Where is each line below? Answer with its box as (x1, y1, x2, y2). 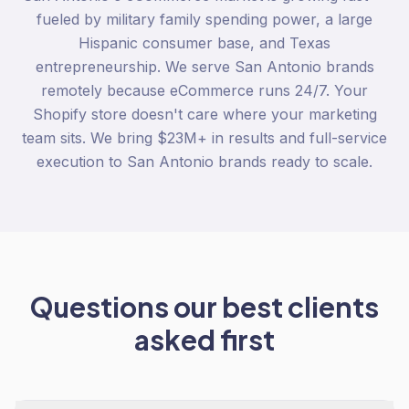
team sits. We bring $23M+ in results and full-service (22, 129, 387, 147)
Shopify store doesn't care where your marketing (32, 105, 377, 123)
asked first (134, 322, 275, 357)
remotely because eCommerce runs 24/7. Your (41, 81, 368, 100)
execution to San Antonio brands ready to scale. (37, 152, 372, 171)
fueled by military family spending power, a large (37, 10, 372, 28)
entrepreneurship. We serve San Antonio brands (35, 58, 374, 76)
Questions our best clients (30, 289, 379, 324)
